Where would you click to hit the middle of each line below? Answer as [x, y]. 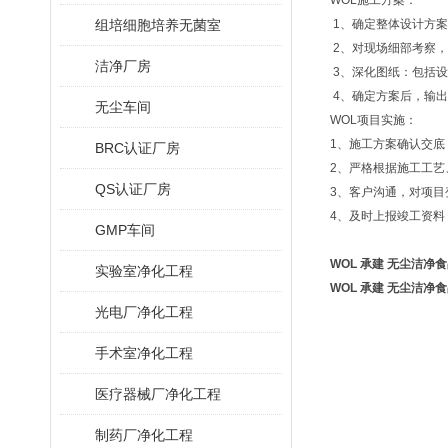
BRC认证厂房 [137, 148]
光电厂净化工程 [144, 312]
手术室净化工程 [144, 353]
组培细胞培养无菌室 [158, 25]
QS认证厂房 [133, 189]
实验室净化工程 [144, 271]
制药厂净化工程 [144, 435]
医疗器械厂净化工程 [158, 394]
